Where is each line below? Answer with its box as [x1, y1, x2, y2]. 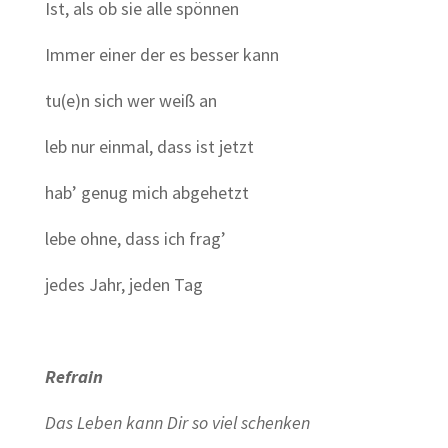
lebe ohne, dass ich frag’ [44, 227, 226, 250]
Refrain [44, 365, 103, 388]
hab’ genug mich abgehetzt [44, 181, 249, 204]
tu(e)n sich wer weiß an [44, 89, 217, 112]
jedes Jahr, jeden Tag [44, 273, 203, 296]
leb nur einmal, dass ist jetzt [44, 135, 254, 158]
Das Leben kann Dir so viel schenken [44, 411, 310, 434]
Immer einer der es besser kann [44, 43, 279, 66]
